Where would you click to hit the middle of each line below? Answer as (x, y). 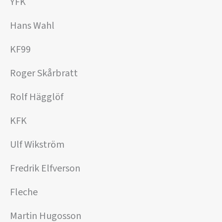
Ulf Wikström (37, 144)
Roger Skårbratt (44, 73)
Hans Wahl (32, 26)
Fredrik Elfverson (45, 168)
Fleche (24, 192)
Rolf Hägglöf (37, 97)
